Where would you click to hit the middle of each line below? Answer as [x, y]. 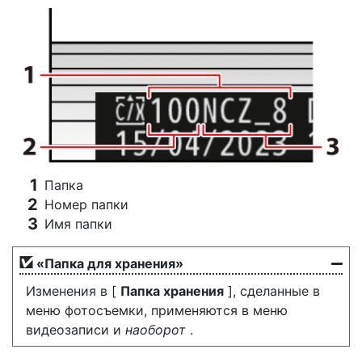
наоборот [156, 329]
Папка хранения [172, 290]
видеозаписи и [76, 329]
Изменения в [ [73, 290]
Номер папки [86, 204]
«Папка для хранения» [110, 263]
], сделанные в [272, 290]
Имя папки [78, 223]
